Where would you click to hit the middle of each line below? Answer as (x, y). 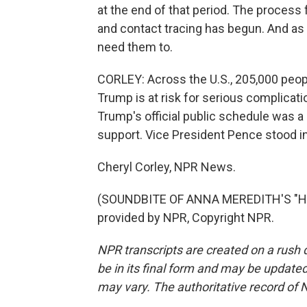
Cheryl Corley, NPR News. (167, 167)
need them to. (135, 47)
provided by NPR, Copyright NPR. (186, 218)
